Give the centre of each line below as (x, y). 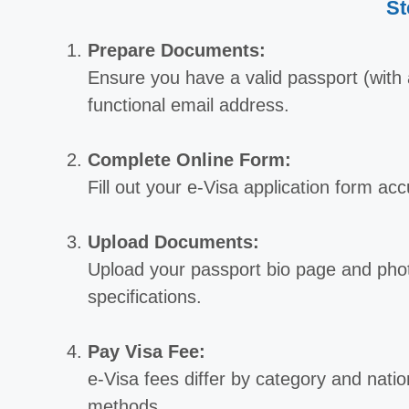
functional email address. (189, 105)
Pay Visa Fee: (147, 352)
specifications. (145, 297)
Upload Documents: (173, 242)
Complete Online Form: (189, 160)
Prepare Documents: (177, 51)
